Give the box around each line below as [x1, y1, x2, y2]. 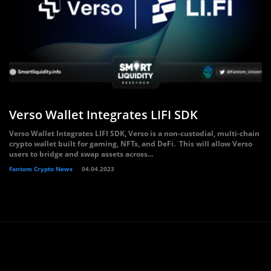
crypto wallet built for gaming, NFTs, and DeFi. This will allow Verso [9, 139, 252, 149]
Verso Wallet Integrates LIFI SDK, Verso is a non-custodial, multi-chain [9, 128, 260, 139]
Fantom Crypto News [9, 165, 73, 173]
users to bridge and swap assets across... [9, 149, 153, 159]
